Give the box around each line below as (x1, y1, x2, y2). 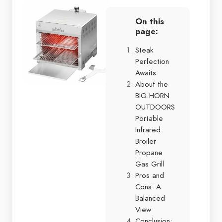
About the (135, 79, 168, 89)
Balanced (135, 193, 165, 203)
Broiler (135, 136, 156, 146)
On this (135, 16, 164, 27)
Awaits (135, 67, 156, 78)
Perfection (135, 56, 169, 66)
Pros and (135, 170, 164, 180)
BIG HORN (135, 90, 169, 101)
